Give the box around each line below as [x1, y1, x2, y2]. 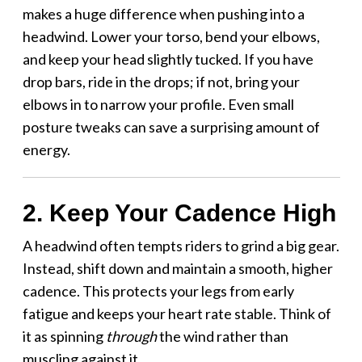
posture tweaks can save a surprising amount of [22, 117, 320, 136]
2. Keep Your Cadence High [22, 199, 336, 226]
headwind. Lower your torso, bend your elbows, [22, 27, 320, 45]
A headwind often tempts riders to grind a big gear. [22, 236, 339, 255]
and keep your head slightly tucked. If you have [22, 49, 314, 68]
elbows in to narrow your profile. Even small [22, 95, 294, 113]
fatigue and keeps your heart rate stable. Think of [22, 304, 331, 322]
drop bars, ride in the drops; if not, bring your [22, 72, 300, 90]
